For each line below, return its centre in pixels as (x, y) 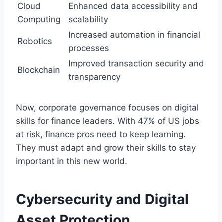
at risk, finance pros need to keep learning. (101, 134)
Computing (39, 19)
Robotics (35, 41)
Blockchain (39, 70)
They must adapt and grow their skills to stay (106, 147)
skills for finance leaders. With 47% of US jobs (108, 121)
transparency (94, 77)
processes (89, 48)
